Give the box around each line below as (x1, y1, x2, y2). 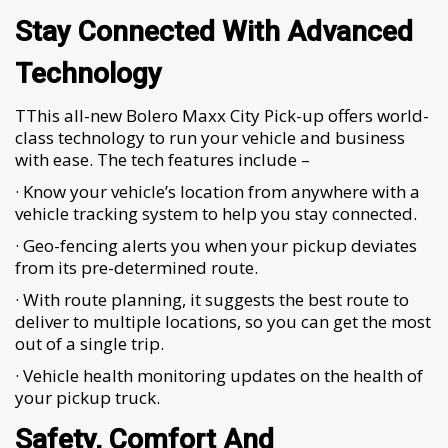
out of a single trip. (15, 332, 164, 355)
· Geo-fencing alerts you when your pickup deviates (15, 234, 417, 257)
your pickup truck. (15, 386, 160, 409)
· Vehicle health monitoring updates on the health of (15, 364, 423, 387)
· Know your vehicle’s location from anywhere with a (15, 180, 420, 203)
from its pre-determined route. (15, 256, 258, 279)
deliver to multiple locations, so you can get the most (15, 310, 431, 333)
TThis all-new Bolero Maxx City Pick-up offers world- (15, 104, 429, 127)
